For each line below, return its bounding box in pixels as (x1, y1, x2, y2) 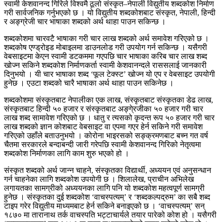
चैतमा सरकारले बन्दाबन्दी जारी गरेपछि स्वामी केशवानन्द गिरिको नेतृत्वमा (4, 140, 201, 149)
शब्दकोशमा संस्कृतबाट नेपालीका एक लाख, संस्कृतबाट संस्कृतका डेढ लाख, (4, 95, 213, 104)
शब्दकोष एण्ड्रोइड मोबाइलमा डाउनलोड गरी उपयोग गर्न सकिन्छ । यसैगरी (4, 43, 207, 52)
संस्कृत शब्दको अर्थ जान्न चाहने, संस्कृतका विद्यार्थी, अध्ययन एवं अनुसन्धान (4, 166, 211, 174)
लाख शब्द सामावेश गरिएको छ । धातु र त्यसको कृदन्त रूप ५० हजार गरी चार (4, 113, 215, 122)
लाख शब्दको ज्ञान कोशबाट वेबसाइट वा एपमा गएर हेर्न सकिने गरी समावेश (4, 122, 203, 131)
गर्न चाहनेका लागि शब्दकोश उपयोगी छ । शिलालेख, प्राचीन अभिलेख (4, 174, 194, 183)
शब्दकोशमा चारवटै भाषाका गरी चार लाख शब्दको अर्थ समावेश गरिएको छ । (4, 34, 209, 43)
